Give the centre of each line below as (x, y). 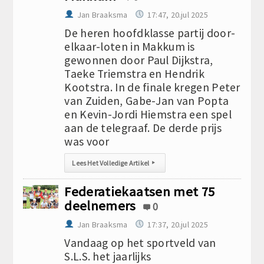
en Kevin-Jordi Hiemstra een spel (148, 114)
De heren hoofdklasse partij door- (150, 33)
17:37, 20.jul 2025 (178, 225)
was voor (87, 141)
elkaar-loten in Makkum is (130, 47)
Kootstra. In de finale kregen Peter (152, 87)
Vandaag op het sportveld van (140, 243)
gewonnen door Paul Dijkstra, (139, 60)
